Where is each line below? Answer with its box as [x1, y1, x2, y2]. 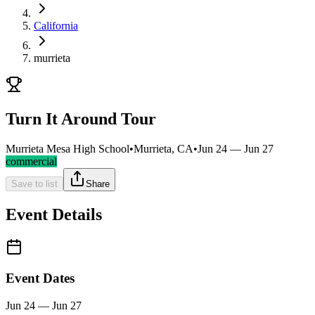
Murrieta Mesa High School [6, 142, 129, 155]
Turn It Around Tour [6, 109, 156, 128]
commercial [6, 155, 57, 167]
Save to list [11, 178, 58, 189]
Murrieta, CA [134, 142, 193, 155]
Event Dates [6, 271, 75, 286]
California [34, 20, 78, 32]
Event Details [6, 205, 102, 224]
